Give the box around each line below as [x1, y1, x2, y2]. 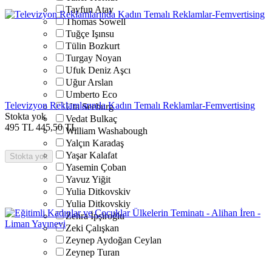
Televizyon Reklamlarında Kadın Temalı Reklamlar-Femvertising [5, 100, 255, 110]
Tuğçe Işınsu [66, 29, 114, 39]
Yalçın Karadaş [66, 138, 124, 148]
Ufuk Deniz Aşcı [66, 65, 131, 75]
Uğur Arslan [66, 77, 113, 87]
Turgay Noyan [66, 53, 121, 63]
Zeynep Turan [66, 247, 120, 257]
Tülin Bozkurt [66, 41, 120, 51]
